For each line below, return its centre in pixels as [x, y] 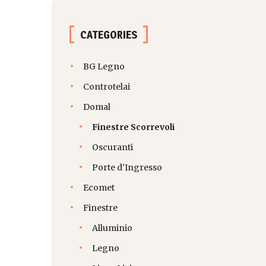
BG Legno [104, 67]
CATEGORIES [109, 35]
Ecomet [99, 188]
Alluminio [112, 228]
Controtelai [107, 87]
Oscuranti [113, 148]
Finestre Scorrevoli [133, 127]
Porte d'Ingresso [127, 168]
